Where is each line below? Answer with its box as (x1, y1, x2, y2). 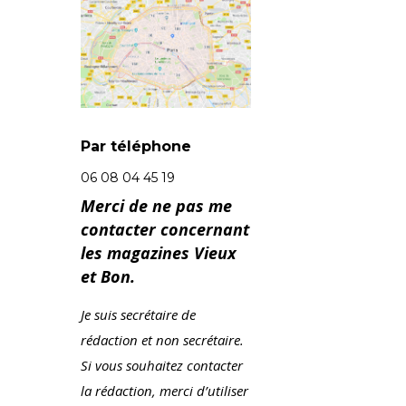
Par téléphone (81, 138, 191, 156)
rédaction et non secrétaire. (81, 331, 244, 350)
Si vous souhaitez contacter (81, 356, 243, 375)
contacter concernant (81, 218, 249, 241)
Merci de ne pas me (81, 195, 232, 217)
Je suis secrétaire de (81, 305, 196, 324)
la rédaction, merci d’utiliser (81, 382, 248, 401)
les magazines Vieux (81, 242, 237, 265)
